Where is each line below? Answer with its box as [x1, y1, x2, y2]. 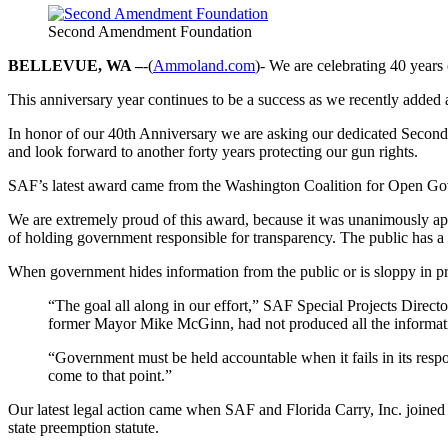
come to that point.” [48, 366, 172, 384]
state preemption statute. [8, 418, 159, 436]
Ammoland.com [153, 56, 255, 74]
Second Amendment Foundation [48, 22, 252, 40]
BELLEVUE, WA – [8, 56, 143, 74]
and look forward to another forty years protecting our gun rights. [8, 142, 418, 160]
